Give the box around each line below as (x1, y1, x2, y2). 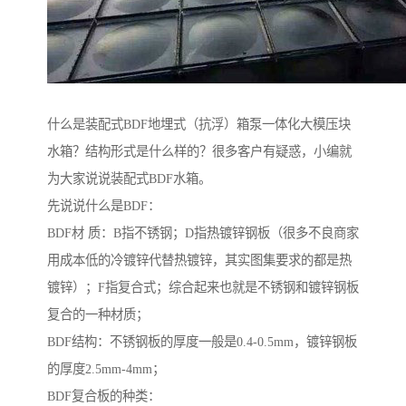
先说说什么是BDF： (47, 198, 160, 214)
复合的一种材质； (47, 307, 149, 323)
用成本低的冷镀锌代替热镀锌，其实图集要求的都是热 (47, 253, 352, 268)
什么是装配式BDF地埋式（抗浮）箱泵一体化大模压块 (47, 117, 351, 132)
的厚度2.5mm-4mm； (47, 362, 165, 377)
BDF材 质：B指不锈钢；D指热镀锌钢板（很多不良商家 (47, 226, 359, 241)
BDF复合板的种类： (47, 389, 160, 404)
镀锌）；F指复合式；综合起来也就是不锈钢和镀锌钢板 (47, 280, 359, 295)
